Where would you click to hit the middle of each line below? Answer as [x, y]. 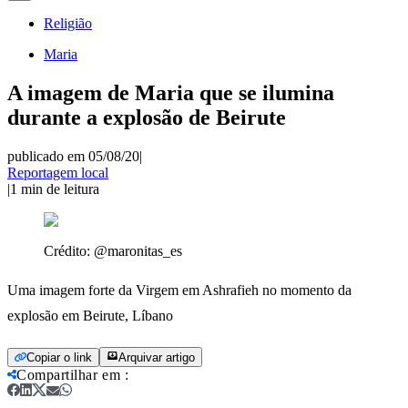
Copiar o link [59, 357]
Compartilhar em [68, 374]
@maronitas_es [138, 250]
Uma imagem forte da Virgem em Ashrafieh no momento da [179, 290]
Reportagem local [58, 172]
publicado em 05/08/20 [73, 156]
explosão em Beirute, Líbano [90, 315]
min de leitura [60, 189]
